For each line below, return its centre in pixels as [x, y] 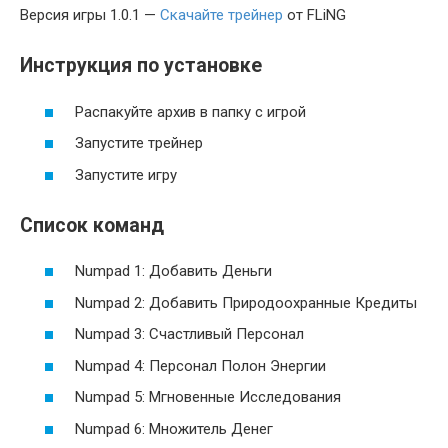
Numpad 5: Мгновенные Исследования [208, 397]
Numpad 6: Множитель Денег [174, 428]
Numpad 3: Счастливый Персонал [189, 334]
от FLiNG [314, 14]
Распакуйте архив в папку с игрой [190, 111]
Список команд [92, 225]
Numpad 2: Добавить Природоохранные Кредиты [246, 302]
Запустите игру [126, 174]
